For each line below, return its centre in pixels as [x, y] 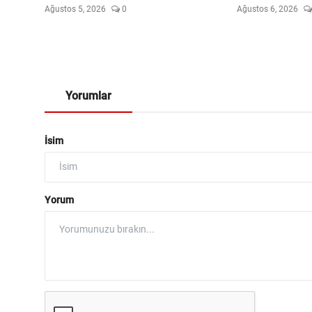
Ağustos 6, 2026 [267, 9]
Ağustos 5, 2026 [75, 9]
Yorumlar [88, 95]
